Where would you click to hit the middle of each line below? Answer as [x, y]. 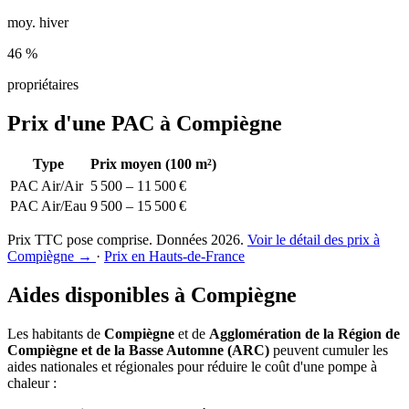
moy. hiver [38, 22]
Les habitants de [56, 334]
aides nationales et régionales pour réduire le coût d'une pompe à [192, 367]
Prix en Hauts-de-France [174, 257]
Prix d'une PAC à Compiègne [145, 123]
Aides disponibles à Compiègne [152, 295]
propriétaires [43, 84]
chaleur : [32, 383]
